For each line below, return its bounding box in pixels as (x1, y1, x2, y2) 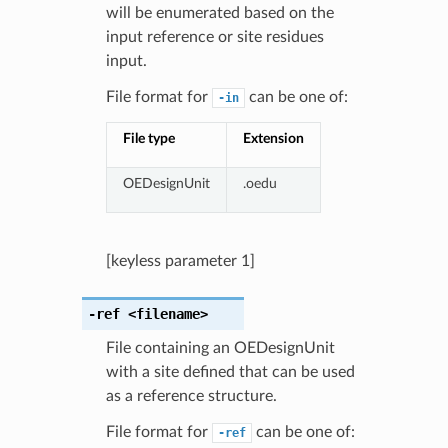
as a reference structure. (105, 387, 277, 404)
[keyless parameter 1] (105, 252, 255, 269)
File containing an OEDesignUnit (105, 339, 335, 356)
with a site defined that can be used (105, 363, 355, 380)
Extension (242, 130, 304, 146)
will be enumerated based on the (105, 4, 334, 21)
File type (122, 130, 175, 146)
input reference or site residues (105, 28, 324, 45)
